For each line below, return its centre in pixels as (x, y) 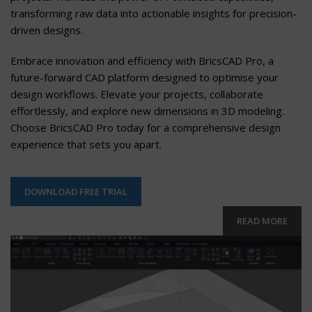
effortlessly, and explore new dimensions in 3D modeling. (147, 110)
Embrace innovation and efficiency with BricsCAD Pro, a (142, 60)
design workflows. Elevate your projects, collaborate (137, 94)
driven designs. (47, 30)
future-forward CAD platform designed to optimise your (145, 77)
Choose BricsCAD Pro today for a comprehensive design (146, 127)
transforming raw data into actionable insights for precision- (154, 13)
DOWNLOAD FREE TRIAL (76, 191)
